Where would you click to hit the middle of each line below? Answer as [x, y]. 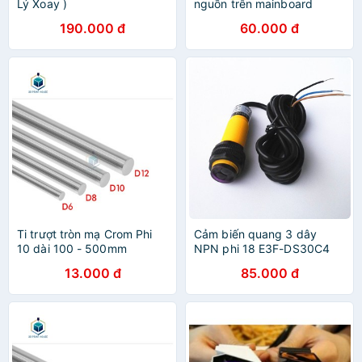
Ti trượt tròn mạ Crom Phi [85, 234]
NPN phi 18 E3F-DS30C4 [262, 248]
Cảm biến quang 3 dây [255, 234]
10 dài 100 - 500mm [72, 248]
